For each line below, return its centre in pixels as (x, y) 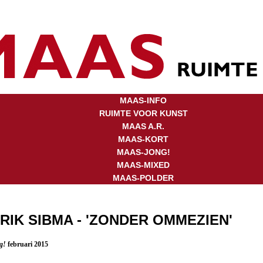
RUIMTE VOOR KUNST (143, 113)
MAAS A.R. (143, 126)
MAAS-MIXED (143, 165)
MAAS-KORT (143, 139)
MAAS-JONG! (143, 152)
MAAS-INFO (143, 100)
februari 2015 (27, 244)
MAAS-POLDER (143, 178)
